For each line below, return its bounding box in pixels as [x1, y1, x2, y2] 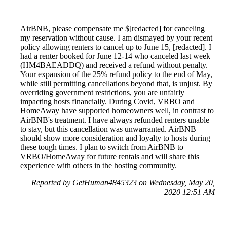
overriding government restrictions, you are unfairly [20, 88, 184, 97]
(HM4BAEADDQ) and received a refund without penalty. [20, 61, 208, 70]
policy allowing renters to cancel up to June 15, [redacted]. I [20, 43, 211, 52]
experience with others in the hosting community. [20, 161, 177, 170]
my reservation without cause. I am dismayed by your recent [20, 33, 212, 43]
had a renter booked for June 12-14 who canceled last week [20, 52, 210, 61]
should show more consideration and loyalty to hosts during [20, 134, 210, 143]
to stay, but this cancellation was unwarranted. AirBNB [20, 125, 196, 134]
